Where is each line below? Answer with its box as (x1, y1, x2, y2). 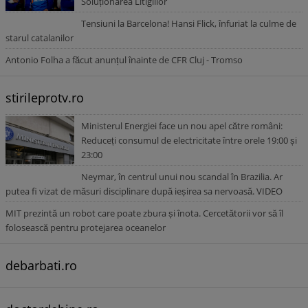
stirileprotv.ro (5, 89, 84, 106)
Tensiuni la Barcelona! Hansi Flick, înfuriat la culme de (81, 17, 296, 30)
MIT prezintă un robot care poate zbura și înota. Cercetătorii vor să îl (5, 207, 283, 219)
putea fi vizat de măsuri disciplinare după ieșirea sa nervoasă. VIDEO (5, 185, 283, 197)
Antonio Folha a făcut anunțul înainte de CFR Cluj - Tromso (5, 54, 243, 66)
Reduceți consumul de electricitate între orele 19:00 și (81, 134, 297, 146)
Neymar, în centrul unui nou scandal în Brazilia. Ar (81, 170, 283, 183)
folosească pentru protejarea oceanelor (5, 221, 166, 234)
